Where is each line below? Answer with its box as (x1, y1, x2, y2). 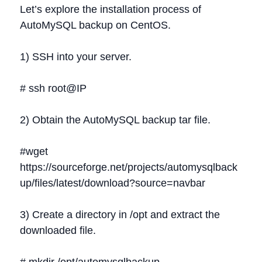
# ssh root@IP (20, 82, 87, 94)
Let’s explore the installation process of (20, 4, 201, 15)
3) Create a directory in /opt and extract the (20, 209, 220, 220)
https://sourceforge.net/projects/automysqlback (20, 161, 237, 173)
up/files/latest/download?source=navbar (20, 177, 205, 189)
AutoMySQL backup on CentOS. (20, 19, 171, 31)
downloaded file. (20, 225, 96, 236)
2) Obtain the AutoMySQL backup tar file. (20, 114, 211, 126)
